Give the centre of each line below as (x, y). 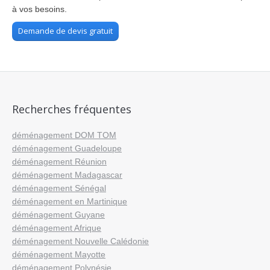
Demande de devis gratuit (65, 31)
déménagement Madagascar (67, 175)
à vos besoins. (39, 9)
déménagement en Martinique (70, 201)
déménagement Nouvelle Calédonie (80, 241)
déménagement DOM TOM (64, 135)
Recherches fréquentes (72, 109)
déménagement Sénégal (59, 188)
